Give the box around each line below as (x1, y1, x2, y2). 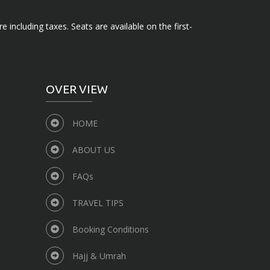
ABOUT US (72, 144, 115, 156)
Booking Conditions (72, 224, 149, 236)
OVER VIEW (46, 83, 108, 96)
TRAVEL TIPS (72, 197, 124, 209)
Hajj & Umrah (72, 250, 126, 262)
